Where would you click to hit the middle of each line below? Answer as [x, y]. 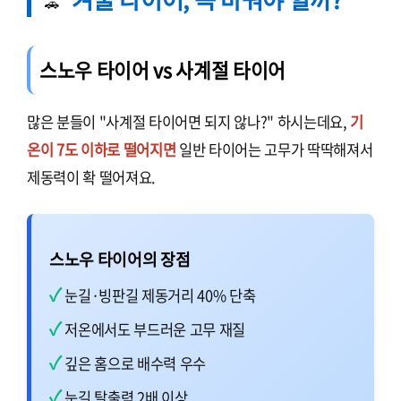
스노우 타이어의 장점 [120, 260]
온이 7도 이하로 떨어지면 [102, 150]
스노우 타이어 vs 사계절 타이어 [163, 70]
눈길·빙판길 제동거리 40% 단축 [160, 296]
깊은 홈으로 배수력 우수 [136, 364]
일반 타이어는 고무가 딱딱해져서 [274, 150]
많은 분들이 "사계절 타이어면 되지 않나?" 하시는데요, [189, 122]
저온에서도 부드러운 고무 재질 [155, 330]
